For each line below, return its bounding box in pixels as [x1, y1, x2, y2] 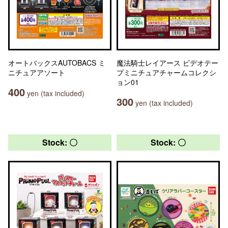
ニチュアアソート [8, 67, 65, 77]
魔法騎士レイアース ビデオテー [117, 58, 218, 68]
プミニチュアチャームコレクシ [117, 67, 216, 77]
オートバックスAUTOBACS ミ [8, 58, 105, 68]
